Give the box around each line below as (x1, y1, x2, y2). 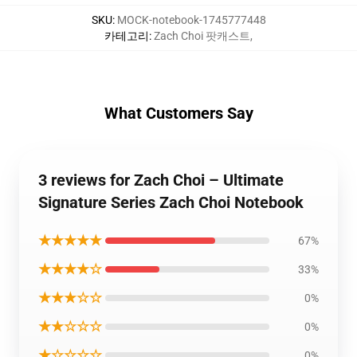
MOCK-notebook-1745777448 (116, 14, 266, 26)
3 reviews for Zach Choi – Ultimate (38, 171, 284, 190)
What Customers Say (104, 104, 253, 123)
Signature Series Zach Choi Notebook (38, 193, 304, 212)
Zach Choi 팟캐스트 (154, 29, 250, 42)
